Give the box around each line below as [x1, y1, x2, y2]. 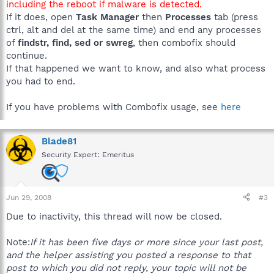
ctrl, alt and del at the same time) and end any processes [6, 24, 261, 35]
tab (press [211, 11, 258, 23]
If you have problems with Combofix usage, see [6, 101, 221, 113]
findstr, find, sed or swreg [18, 37, 133, 48]
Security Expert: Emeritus [42, 150, 134, 159]
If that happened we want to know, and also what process [6, 62, 265, 74]
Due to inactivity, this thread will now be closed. [6, 210, 222, 222]
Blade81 [42, 135, 76, 147]
